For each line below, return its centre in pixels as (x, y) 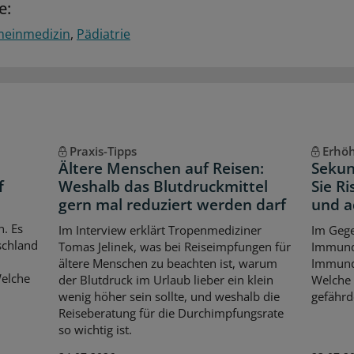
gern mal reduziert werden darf (172, 205)
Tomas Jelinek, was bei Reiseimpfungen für (174, 246)
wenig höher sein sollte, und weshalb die (169, 296)
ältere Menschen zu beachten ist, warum (168, 263)
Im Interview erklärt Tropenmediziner (160, 230)
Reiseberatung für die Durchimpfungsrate (171, 313)
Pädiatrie (104, 34)
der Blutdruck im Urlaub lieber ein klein (166, 279)
